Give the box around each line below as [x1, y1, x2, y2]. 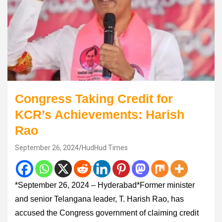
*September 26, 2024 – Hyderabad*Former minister [15, 180, 195, 189]
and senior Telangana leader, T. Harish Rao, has [15, 194, 184, 203]
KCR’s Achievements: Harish [15, 107, 184, 121]
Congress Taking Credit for [15, 91, 173, 106]
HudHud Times [82, 143, 128, 152]
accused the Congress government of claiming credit [15, 208, 199, 217]
